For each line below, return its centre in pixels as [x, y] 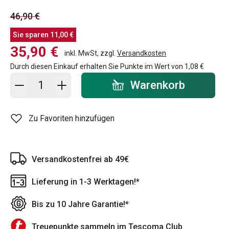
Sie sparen [31, 35]
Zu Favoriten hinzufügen [72, 118]
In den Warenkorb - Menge [73, 79]
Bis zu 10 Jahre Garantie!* [80, 204]
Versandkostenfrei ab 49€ [80, 159]
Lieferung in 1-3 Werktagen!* [86, 181]
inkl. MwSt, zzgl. [91, 53]
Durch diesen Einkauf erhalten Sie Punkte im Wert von [97, 66]
